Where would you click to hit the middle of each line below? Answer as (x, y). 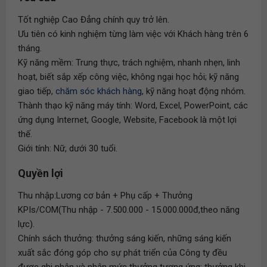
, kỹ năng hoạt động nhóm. (194, 91)
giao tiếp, (37, 91)
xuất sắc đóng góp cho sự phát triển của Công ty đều (122, 253)
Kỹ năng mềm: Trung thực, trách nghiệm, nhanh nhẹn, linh (129, 63)
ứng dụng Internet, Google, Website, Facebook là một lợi (127, 120)
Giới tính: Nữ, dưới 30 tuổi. (68, 148)
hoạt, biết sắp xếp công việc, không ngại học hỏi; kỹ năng (128, 77)
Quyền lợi (41, 173)
